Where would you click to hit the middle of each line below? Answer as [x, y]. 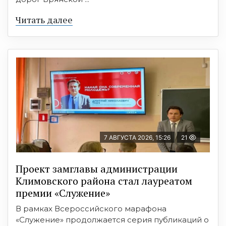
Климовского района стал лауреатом [104, 181]
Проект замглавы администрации [97, 169]
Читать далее [44, 20]
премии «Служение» [63, 193]
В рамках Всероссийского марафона [91, 209]
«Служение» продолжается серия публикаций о [112, 220]
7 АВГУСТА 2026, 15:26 [137, 138]
